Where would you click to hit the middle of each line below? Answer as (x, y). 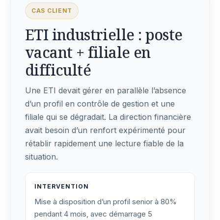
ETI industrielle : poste (104, 34)
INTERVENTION (62, 186)
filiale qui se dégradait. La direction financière (108, 117)
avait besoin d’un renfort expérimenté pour (105, 130)
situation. (41, 156)
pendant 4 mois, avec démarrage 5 (93, 214)
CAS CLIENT (52, 10)
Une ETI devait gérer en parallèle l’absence (106, 90)
